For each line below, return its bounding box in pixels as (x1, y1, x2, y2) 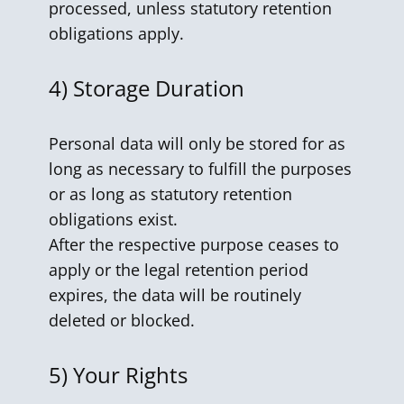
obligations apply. (49, 23, 184, 44)
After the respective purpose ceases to (49, 234, 339, 255)
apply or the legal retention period (49, 259, 308, 280)
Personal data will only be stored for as (49, 133, 345, 154)
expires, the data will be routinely (49, 284, 301, 306)
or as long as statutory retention (49, 183, 292, 205)
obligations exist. (49, 208, 178, 230)
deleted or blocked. (49, 309, 195, 331)
